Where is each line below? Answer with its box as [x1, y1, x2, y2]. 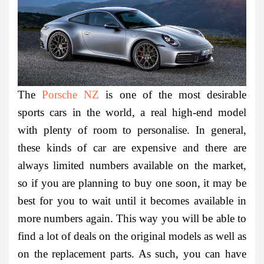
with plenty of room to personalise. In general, [18, 123, 246, 136]
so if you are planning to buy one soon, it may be [18, 176, 246, 189]
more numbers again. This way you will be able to [18, 212, 246, 225]
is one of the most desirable [99, 88, 246, 101]
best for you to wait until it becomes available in [18, 194, 246, 207]
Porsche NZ [42, 88, 100, 101]
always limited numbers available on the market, [18, 159, 246, 171]
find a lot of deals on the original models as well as [18, 229, 246, 242]
